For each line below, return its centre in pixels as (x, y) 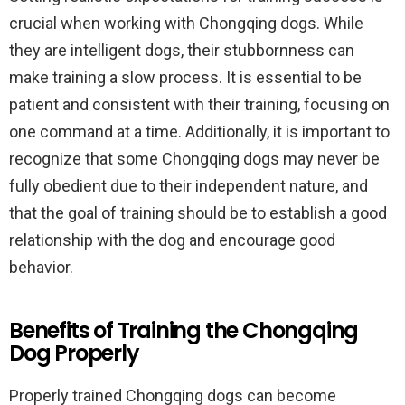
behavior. (41, 267)
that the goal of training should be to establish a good (198, 213)
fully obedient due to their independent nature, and (188, 186)
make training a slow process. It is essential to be (185, 77)
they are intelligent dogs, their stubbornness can (182, 50)
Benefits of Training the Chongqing (184, 330)
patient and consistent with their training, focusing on (199, 104)
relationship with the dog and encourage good (172, 240)
